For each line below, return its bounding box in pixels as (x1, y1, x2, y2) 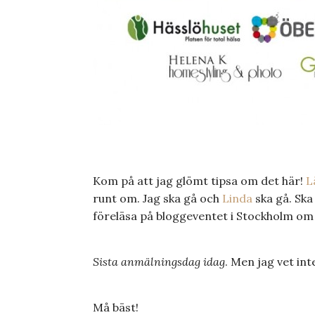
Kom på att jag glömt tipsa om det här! (93, 174, 306, 188)
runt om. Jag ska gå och (93, 191, 222, 205)
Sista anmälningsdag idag (93, 255, 225, 269)
